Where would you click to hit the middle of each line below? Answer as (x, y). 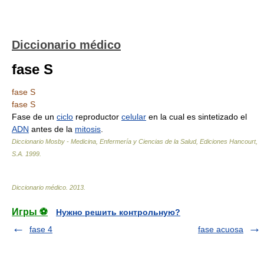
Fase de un (34, 117)
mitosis (88, 129)
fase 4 (41, 229)
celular (134, 117)
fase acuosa (221, 229)
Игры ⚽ (30, 212)
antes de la (52, 129)
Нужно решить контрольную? (118, 212)
